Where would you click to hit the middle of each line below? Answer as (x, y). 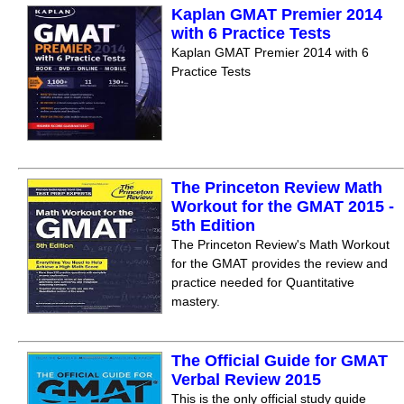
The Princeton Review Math (277, 188)
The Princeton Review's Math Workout (280, 244)
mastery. (196, 301)
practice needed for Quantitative (263, 282)
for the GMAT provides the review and (280, 263)
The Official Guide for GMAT (280, 361)
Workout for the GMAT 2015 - (283, 207)
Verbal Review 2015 (246, 380)
